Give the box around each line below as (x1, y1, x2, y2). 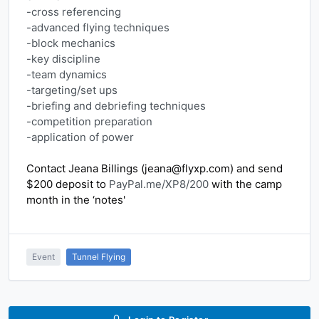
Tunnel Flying (72, 251, 125, 262)
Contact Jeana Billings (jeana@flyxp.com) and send (26, 162, 283, 175)
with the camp (209, 177, 282, 191)
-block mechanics (26, 36, 115, 50)
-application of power (26, 130, 134, 144)
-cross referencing (26, 5, 121, 19)
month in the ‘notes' (26, 193, 125, 206)
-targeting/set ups (26, 83, 117, 97)
